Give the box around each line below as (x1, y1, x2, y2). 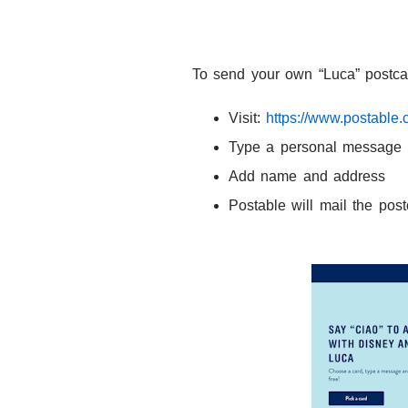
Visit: (229, 110, 267, 127)
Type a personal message (229, 139, 403, 156)
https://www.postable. (266, 110, 403, 127)
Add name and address (229, 168, 386, 185)
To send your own (192, 66, 313, 83)
